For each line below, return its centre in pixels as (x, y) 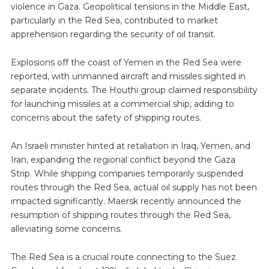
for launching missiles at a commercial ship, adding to (122, 104)
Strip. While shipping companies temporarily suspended (127, 173)
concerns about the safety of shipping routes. (106, 118)
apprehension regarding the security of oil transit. (113, 35)
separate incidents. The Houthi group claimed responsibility (134, 90)
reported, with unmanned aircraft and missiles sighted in (128, 77)
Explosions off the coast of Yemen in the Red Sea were (126, 63)
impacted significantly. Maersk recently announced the (126, 201)
